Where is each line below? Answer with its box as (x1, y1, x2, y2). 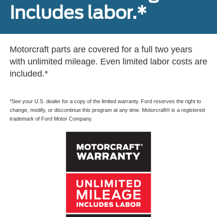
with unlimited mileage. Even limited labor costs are (10, 56, 207, 66)
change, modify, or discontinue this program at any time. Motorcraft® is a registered (10, 107, 205, 113)
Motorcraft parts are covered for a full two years (10, 44, 192, 54)
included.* (10, 68, 48, 78)
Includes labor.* (10, 1, 147, 23)
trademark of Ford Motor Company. (10, 115, 93, 122)
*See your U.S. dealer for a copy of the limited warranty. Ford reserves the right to (10, 98, 201, 104)
